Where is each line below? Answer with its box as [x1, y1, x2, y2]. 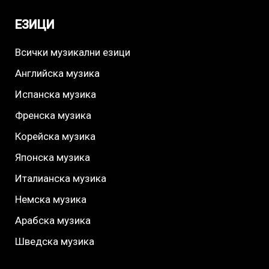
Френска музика [14, 109, 91, 122]
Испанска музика [14, 88, 96, 101]
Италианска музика [14, 172, 106, 185]
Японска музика [14, 151, 90, 164]
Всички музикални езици [14, 46, 130, 59]
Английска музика [14, 67, 100, 80]
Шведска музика [14, 235, 94, 248]
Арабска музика [14, 214, 91, 227]
